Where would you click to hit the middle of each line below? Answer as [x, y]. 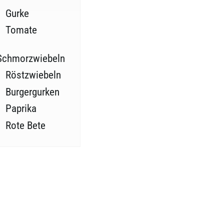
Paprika [21, 109]
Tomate [21, 30]
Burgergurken [32, 92]
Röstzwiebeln [33, 75]
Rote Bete [25, 125]
